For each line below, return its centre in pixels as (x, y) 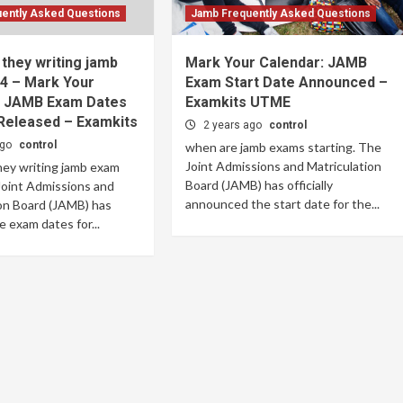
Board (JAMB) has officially (260, 185)
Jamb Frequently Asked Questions (281, 13)
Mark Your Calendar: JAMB (277, 63)
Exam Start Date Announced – (287, 82)
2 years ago (234, 125)
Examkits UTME (238, 102)
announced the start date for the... (283, 204)
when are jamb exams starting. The (284, 147)
